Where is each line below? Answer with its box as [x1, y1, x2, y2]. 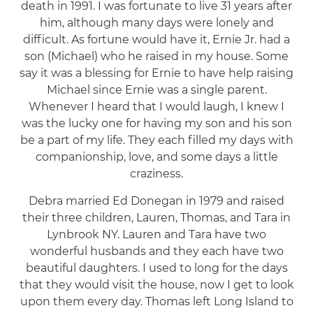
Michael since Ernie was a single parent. [46, 82, 267, 96]
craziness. [130, 166, 183, 180]
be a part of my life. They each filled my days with [20, 133, 293, 147]
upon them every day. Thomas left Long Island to [20, 294, 293, 308]
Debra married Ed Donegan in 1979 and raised [29, 194, 284, 208]
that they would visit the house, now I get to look [19, 277, 294, 291]
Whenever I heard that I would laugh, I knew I [29, 99, 284, 113]
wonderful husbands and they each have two [29, 244, 284, 258]
